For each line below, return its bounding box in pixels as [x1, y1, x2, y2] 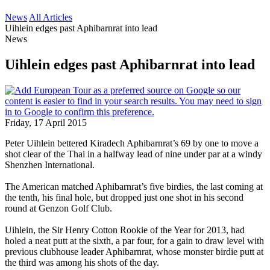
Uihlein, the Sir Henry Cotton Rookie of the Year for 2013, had [5, 224, 245, 235]
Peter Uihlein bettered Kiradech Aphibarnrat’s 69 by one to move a [5, 137, 259, 148]
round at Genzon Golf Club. [5, 202, 112, 213]
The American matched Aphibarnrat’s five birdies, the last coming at [5, 181, 263, 192]
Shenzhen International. [5, 159, 95, 170]
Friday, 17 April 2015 [5, 117, 87, 128]
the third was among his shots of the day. [5, 257, 159, 268]
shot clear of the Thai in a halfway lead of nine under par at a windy [5, 148, 262, 159]
